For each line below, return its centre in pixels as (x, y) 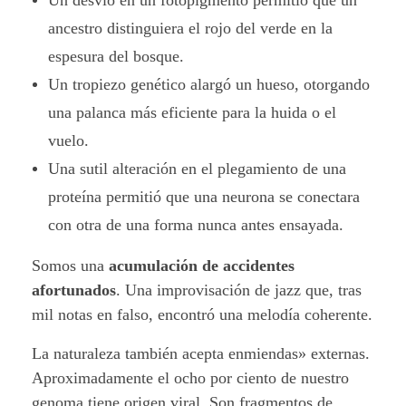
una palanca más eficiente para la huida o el (192, 113)
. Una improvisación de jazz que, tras (239, 290)
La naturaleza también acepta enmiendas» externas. (201, 354)
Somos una (70, 266)
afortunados (74, 290)
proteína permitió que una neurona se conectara (203, 197)
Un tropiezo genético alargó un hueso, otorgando (208, 85)
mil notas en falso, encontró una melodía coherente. (202, 315)
